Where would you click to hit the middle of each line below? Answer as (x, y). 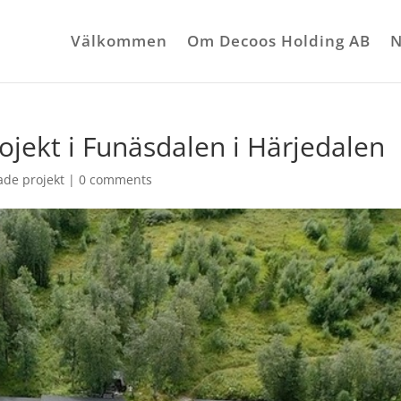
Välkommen (119, 41)
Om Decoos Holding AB (279, 41)
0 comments (116, 179)
